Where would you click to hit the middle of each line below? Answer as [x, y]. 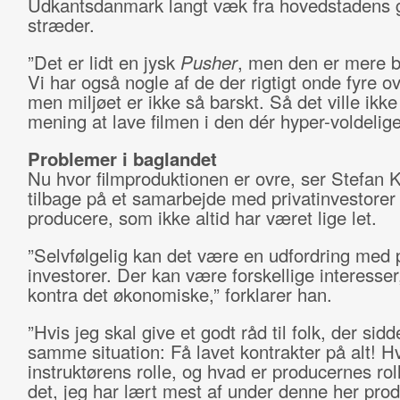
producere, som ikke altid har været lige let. [202, 217]
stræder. [61, 25]
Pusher [208, 62]
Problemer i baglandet [122, 158]
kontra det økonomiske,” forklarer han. [182, 294]
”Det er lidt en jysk [104, 62]
